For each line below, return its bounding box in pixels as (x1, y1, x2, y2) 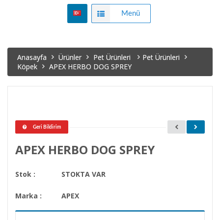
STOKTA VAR (61, 169, 106, 179)
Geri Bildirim (33, 124, 61, 130)
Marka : (15, 191, 42, 200)
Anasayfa (17, 52, 47, 62)
